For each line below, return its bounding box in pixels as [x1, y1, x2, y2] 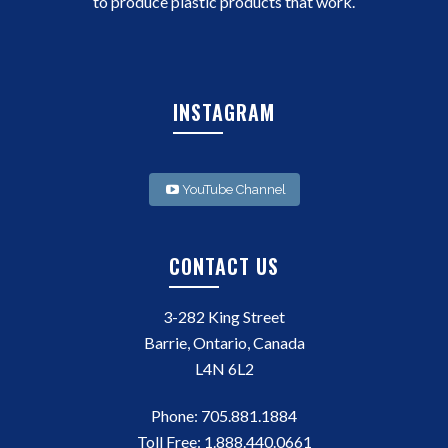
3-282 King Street [163, 307, 285, 327]
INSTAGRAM [173, 97, 275, 128]
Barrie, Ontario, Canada [143, 333, 305, 353]
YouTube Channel [181, 182, 286, 198]
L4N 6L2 [194, 359, 254, 379]
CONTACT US [169, 251, 279, 282]
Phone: [151, 406, 201, 426]
